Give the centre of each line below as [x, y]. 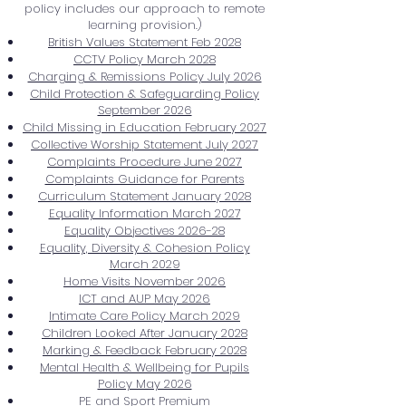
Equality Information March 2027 [145, 213]
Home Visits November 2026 [145, 281]
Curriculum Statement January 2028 [145, 196]
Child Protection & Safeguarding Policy [145, 94]
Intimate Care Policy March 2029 [145, 316]
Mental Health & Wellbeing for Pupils [145, 367]
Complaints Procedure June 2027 [145, 162]
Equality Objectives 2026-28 [145, 231]
